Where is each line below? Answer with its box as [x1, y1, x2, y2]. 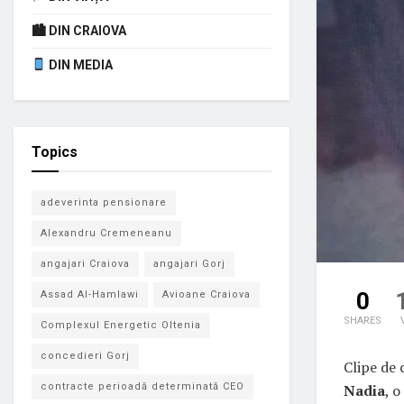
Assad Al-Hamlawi [41, 289, 139, 300]
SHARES [344, 314, 381, 326]
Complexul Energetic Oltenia [41, 319, 201, 331]
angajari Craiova [41, 258, 130, 270]
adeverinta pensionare [41, 197, 167, 208]
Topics [32, 143, 78, 161]
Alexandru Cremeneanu [41, 227, 172, 239]
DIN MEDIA [45, 58, 113, 72]
